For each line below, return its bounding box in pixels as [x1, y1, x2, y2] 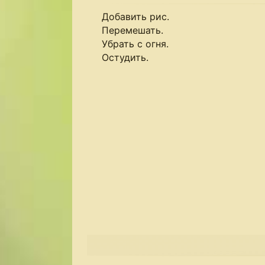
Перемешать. [102, 24, 163, 36]
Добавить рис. [102, 11, 169, 22]
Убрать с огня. [102, 38, 169, 50]
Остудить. [102, 51, 148, 63]
